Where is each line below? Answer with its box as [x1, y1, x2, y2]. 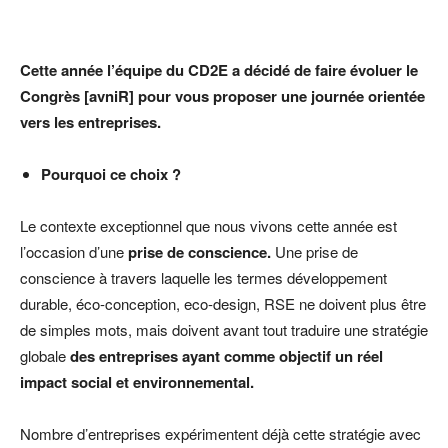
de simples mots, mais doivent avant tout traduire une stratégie [20, 318, 428, 340]
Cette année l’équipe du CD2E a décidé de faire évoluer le [20, 58, 418, 81]
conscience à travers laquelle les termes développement [20, 266, 387, 288]
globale [20, 344, 70, 366]
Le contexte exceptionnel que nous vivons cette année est [20, 214, 397, 236]
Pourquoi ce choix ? [41, 162, 181, 185]
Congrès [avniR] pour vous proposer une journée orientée [20, 84, 425, 107]
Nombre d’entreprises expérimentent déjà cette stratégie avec [20, 422, 421, 444]
